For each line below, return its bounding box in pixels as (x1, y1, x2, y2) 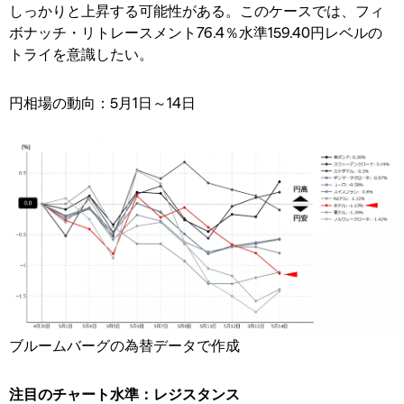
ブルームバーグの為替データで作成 (9, 335, 240, 353)
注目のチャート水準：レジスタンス (9, 384, 240, 402)
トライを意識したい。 (9, 44, 153, 62)
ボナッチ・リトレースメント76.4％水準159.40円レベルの (9, 23, 382, 41)
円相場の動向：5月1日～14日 (9, 93, 196, 111)
